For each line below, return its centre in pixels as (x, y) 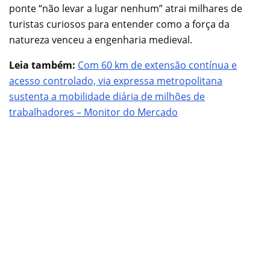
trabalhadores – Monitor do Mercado (93, 112)
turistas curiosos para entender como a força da (119, 24)
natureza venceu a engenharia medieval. (101, 39)
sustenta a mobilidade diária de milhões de (107, 96)
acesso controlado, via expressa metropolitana (116, 80)
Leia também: (42, 65)
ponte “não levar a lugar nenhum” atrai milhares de (126, 8)
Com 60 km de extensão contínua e (157, 65)
